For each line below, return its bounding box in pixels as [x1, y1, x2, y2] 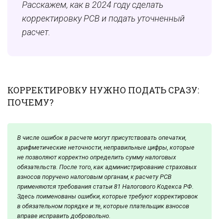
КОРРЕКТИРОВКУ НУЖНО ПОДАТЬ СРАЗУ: [7, 84, 199, 96]
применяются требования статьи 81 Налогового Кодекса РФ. [17, 183, 194, 191]
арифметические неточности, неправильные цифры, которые [17, 144, 195, 152]
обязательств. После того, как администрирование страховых [17, 163, 197, 171]
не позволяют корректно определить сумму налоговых [17, 153, 176, 161]
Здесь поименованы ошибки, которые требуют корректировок [17, 193, 198, 200]
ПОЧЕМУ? [7, 96, 54, 109]
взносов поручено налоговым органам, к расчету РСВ [17, 173, 172, 181]
